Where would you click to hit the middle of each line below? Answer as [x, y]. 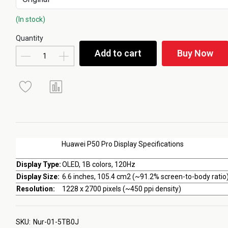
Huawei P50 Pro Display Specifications [122, 144]
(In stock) [30, 19]
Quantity [29, 38]
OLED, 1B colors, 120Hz [98, 164]
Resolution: [35, 189]
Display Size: [38, 177]
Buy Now [195, 53]
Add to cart [118, 53]
